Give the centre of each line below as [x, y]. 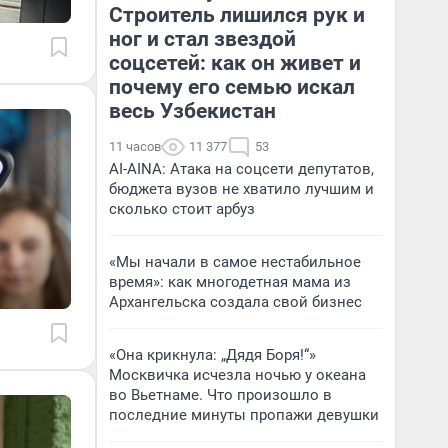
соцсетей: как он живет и [235, 63]
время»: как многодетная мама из [230, 282]
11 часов [135, 146]
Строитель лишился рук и [237, 15]
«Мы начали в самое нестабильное [235, 262]
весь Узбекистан [192, 111]
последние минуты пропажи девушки [244, 415]
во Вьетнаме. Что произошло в [220, 395]
